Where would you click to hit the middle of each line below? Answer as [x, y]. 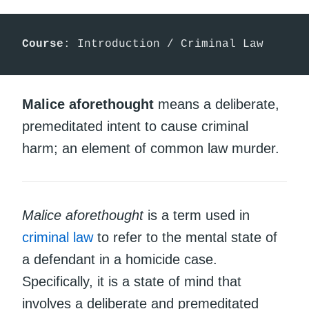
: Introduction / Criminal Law [163, 44]
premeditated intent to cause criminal [135, 126]
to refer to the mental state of [185, 237]
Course [43, 44]
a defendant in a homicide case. [120, 259]
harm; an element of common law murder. [151, 148]
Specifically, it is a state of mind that [132, 281]
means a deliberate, [217, 104]
